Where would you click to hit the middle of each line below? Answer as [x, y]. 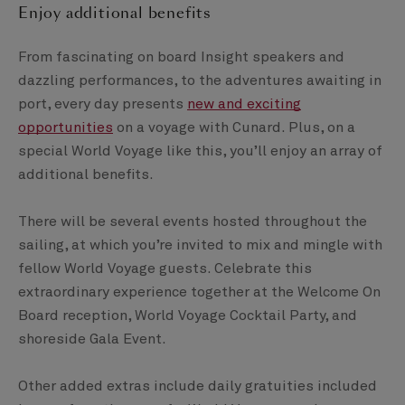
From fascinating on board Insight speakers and [181, 57]
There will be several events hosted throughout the [193, 222]
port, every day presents [103, 104]
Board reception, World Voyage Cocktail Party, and [188, 316]
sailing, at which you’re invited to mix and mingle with [200, 245]
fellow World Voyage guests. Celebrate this [165, 269]
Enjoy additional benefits [115, 14]
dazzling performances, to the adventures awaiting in [200, 81]
